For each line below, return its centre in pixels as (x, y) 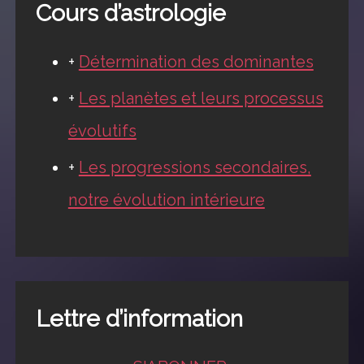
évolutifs (102, 131)
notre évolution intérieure (166, 200)
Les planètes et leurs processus (201, 99)
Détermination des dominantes (196, 62)
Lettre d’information (139, 318)
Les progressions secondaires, (195, 168)
